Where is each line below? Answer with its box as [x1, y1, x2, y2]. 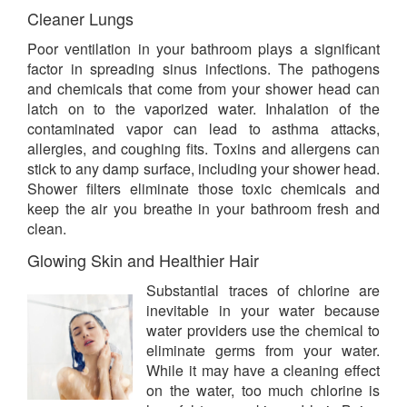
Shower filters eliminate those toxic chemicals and [27, 178, 380, 200]
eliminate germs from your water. [146, 340, 380, 362]
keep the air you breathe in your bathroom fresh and [27, 198, 380, 220]
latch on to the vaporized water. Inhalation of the [27, 98, 380, 120]
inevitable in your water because [146, 300, 380, 322]
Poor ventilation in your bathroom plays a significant [27, 38, 380, 60]
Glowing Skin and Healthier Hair [27, 248, 259, 273]
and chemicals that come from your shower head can [27, 78, 380, 100]
